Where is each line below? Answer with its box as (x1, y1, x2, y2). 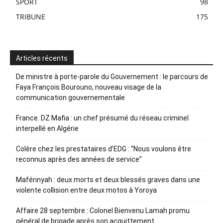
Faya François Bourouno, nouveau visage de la (16, 83, 161, 91)
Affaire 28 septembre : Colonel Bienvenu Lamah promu (16, 206, 190, 215)
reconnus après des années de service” (16, 155, 142, 163)
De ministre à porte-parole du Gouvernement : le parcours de (16, 72, 208, 81)
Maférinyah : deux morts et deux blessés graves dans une (16, 175, 200, 184)
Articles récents (16, 54, 68, 62)
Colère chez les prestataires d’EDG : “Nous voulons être (16, 144, 191, 153)
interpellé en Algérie (16, 124, 79, 132)
